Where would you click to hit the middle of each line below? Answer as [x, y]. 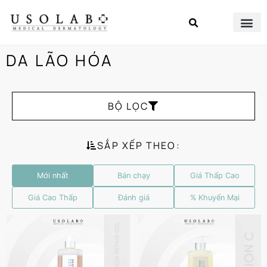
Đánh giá [133, 198]
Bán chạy [133, 176]
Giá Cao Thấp [52, 198]
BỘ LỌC [128, 106]
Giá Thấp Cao [215, 176]
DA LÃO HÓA [60, 60]
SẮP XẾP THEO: [139, 145]
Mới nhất [52, 176]
